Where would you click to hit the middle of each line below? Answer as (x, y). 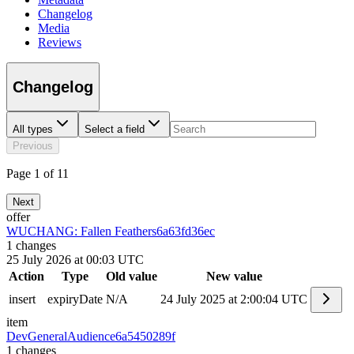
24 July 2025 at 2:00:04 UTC (234, 299)
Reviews (60, 43)
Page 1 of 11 (38, 174)
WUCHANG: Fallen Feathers (81, 232)
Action (26, 277)
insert (22, 299)
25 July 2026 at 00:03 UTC (75, 260)
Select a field (115, 130)
